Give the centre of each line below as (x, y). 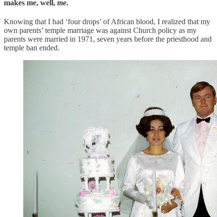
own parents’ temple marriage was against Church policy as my (100, 31)
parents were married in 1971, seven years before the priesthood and (108, 39)
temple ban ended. (32, 48)
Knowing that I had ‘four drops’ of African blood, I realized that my (107, 22)
